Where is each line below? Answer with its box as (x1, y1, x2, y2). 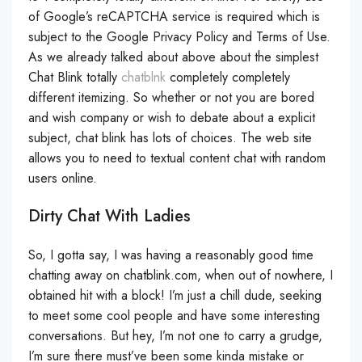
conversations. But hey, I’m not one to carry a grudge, (28, 326, 322, 345)
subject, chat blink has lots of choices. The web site (28, 128, 312, 147)
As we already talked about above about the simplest (28, 48, 318, 66)
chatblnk (121, 68, 166, 86)
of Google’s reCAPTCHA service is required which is (28, 7, 320, 26)
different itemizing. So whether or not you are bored (28, 88, 314, 107)
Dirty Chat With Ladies (28, 204, 191, 228)
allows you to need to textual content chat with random (28, 149, 326, 167)
